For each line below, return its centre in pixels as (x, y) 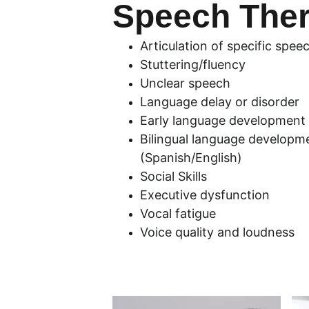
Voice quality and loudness (218, 232)
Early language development (223, 120)
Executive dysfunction (205, 195)
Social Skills (174, 176)
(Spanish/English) (191, 158)
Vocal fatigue (178, 213)
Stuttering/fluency (193, 64)
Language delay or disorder (220, 102)
